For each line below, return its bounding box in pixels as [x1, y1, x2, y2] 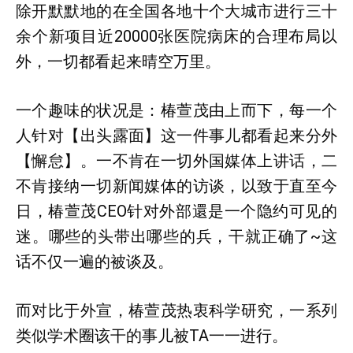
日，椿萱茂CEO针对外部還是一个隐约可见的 [16, 202, 337, 221]
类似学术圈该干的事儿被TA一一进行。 [16, 326, 288, 345]
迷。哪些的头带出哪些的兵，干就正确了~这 [16, 227, 337, 246]
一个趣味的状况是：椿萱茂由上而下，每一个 [16, 101, 337, 120]
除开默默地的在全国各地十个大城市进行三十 [16, 2, 337, 20]
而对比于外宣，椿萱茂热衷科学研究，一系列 [16, 301, 337, 320]
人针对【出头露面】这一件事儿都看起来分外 [16, 126, 337, 145]
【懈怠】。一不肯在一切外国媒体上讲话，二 [16, 151, 337, 170]
